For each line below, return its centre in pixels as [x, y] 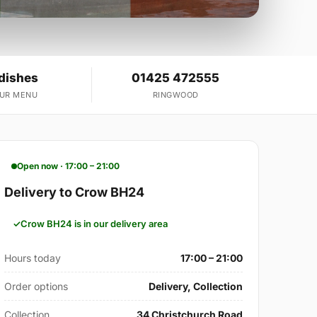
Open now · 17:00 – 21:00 [69, 166]
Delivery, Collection [195, 287]
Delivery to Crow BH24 [75, 192]
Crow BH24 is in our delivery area [94, 224]
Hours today [33, 258]
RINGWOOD [175, 95]
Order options [36, 287]
